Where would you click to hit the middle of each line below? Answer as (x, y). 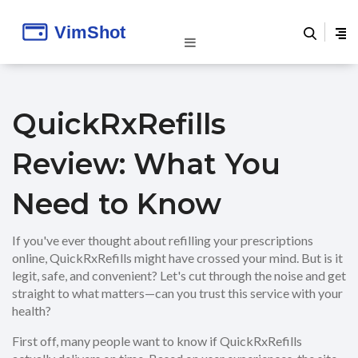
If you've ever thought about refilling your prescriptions (163, 240)
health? (32, 310)
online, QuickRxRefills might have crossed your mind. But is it (177, 258)
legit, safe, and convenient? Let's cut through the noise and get (179, 275)
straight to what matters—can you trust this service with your (177, 293)
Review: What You (146, 164)
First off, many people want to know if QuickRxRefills (157, 341)
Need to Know (117, 204)
